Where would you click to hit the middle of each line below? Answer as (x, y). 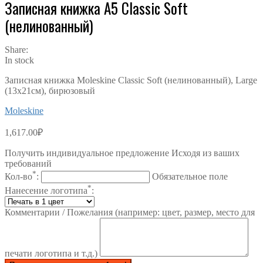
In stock (19, 60)
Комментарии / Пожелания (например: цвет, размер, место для (130, 213)
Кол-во (18, 176)
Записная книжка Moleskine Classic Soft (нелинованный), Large (131, 80)
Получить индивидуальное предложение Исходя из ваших (122, 153)
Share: (16, 49)
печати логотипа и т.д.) (52, 254)
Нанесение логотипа (46, 191)
